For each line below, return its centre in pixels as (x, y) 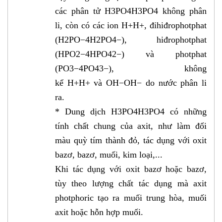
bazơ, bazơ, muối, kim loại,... (109, 155)
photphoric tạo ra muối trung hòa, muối (131, 198)
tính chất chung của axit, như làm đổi (131, 126)
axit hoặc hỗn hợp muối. (99, 212)
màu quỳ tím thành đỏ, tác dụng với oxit (131, 140)
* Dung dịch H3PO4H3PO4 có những (131, 112)
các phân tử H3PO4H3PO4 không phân (131, 11)
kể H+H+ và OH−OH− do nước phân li (131, 83)
